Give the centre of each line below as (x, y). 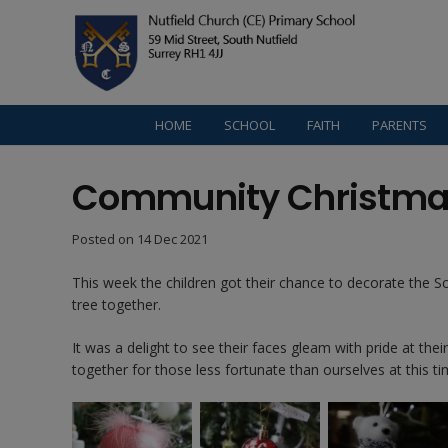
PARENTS (400, 125)
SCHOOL (250, 125)
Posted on (104, 239)
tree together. (116, 304)
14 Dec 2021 (172, 239)
